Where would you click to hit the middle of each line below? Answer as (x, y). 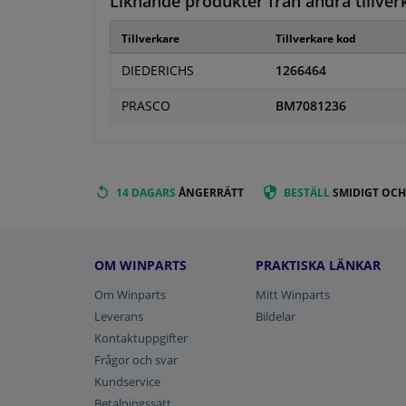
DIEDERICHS (158, 71)
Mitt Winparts (292, 294)
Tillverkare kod (316, 39)
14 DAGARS (146, 193)
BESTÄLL (307, 193)
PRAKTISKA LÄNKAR (318, 265)
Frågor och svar (136, 359)
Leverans (119, 316)
